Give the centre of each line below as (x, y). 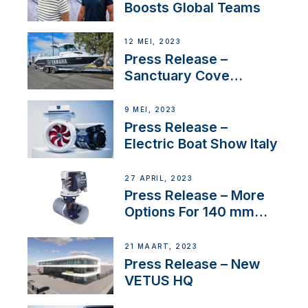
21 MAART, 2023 (161, 246)
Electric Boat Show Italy (201, 144)
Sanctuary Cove (177, 75)
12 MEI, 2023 (153, 42)
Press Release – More (195, 196)
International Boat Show (202, 92)
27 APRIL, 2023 (158, 178)
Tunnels (151, 229)
